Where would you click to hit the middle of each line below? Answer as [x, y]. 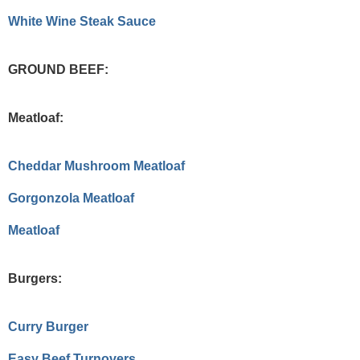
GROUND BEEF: [58, 70]
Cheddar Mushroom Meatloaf [96, 166]
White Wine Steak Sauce [82, 22]
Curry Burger [48, 327]
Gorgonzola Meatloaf [71, 198]
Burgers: [35, 279]
